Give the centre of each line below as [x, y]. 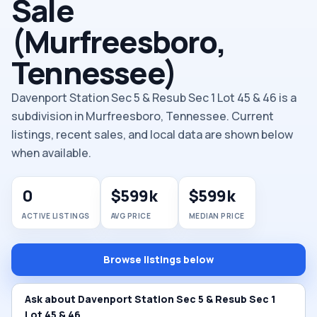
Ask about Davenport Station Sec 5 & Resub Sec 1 [150, 299]
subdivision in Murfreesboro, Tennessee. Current [143, 116]
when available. [51, 153]
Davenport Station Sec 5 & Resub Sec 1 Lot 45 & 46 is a [154, 98]
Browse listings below [158, 259]
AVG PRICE [131, 216]
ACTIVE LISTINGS [56, 216]
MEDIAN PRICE [217, 216]
